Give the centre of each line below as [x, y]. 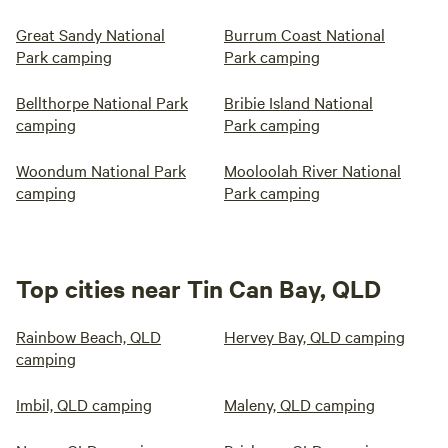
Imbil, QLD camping [84, 404]
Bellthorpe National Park [102, 102]
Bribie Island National [298, 102]
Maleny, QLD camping [299, 404]
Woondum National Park [101, 170]
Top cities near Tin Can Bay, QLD [198, 288]
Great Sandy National [90, 34]
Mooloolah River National [312, 170]
